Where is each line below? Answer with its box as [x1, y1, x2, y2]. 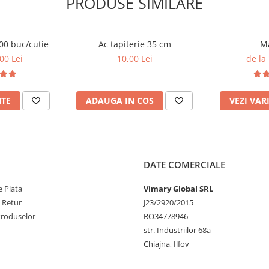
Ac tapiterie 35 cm [98, 38, 171, 50]
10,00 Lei [116, 53, 153, 65]
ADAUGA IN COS [86, 95, 154, 107]
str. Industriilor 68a [144, 225, 211, 236]
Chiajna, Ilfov [144, 238, 189, 250]
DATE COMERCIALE [144, 159, 225, 171]
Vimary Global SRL [144, 183, 213, 195]
